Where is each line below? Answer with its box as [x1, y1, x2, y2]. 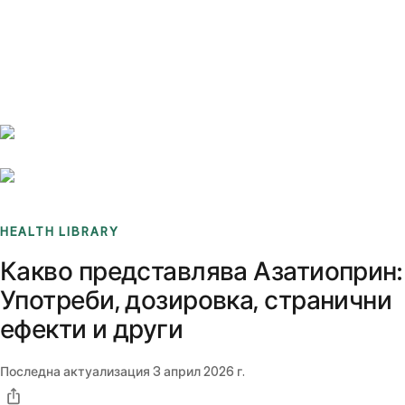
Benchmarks [22, 14, 93, 31]
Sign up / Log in [44, 36, 137, 52]
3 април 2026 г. [153, 363, 245, 380]
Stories [93, 14, 132, 31]
